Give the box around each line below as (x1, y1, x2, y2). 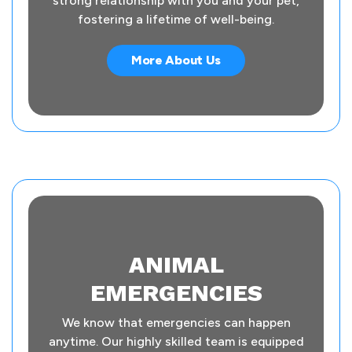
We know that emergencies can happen (61, 315, 291, 331)
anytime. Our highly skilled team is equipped (48, 334, 304, 350)
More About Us (130, 53, 222, 68)
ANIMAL (128, 251, 224, 279)
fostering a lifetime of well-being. (78, 12, 274, 27)
